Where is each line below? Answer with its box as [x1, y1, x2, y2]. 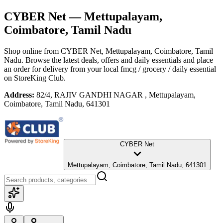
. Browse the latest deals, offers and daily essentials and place [21, 55, 213, 64]
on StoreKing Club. [4, 73, 66, 82]
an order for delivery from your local [4, 64, 118, 73]
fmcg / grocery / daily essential [120, 64, 216, 73]
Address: [4, 90, 34, 99]
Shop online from [4, 46, 61, 55]
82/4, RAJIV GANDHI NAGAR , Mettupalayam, [36, 90, 196, 99]
